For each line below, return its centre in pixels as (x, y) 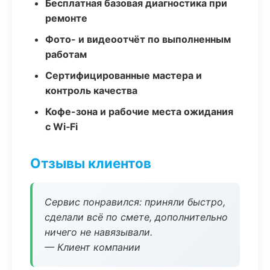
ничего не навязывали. (99, 232)
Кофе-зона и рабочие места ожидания (139, 111)
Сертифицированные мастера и (124, 75)
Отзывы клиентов (91, 163)
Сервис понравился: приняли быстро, (135, 202)
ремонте (66, 18)
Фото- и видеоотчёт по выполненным (138, 39)
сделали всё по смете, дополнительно (136, 217)
